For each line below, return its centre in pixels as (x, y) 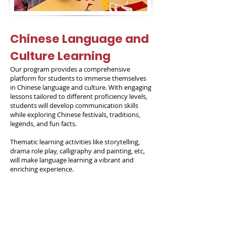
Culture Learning (60, 56)
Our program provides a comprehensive (70, 69)
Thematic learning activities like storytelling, (75, 142)
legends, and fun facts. (43, 124)
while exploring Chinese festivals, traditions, (75, 115)
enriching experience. (42, 169)
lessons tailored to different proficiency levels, (79, 96)
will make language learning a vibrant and (72, 160)
